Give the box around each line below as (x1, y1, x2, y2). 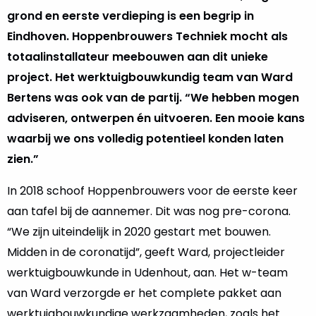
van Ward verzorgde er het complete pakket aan (7, 285, 281, 301)
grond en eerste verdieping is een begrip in (7, 8, 254, 24)
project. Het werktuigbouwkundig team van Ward (7, 69, 293, 85)
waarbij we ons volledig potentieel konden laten (7, 130, 284, 147)
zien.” (7, 151, 42, 167)
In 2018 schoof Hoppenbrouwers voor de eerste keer (7, 183, 298, 199)
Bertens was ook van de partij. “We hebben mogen (7, 90, 299, 106)
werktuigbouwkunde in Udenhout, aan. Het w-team (7, 265, 288, 281)
